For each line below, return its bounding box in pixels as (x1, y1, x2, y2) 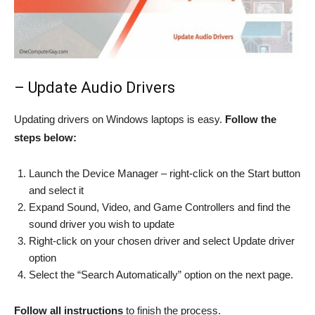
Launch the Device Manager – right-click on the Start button (29, 167, 300, 180)
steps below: (14, 131, 77, 144)
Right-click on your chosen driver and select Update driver (29, 235, 295, 247)
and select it (29, 184, 84, 197)
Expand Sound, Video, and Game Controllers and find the (29, 201, 290, 214)
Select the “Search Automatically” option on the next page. (29, 269, 293, 281)
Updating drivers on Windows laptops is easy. (14, 113, 225, 126)
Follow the (225, 113, 276, 126)
